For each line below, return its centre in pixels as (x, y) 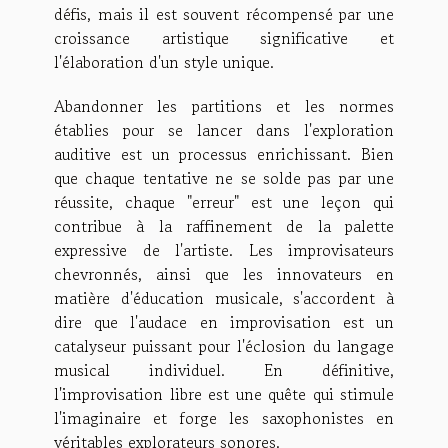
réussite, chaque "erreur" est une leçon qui (224, 201)
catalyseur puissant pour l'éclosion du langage (224, 345)
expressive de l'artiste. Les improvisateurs (224, 249)
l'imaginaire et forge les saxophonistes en (224, 417)
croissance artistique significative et (224, 37)
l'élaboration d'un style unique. (164, 61)
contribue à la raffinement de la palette (224, 225)
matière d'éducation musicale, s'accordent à (224, 297)
